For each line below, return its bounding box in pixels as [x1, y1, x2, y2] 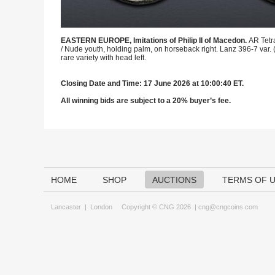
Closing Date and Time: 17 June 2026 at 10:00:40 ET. [61, 79, 244, 88]
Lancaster [51, 203, 81, 211]
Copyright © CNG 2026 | [112, 203, 198, 211]
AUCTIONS [152, 175, 196, 185]
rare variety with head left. [61, 53, 146, 62]
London [90, 203, 112, 211]
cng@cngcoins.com [198, 203, 258, 211]
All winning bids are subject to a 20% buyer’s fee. [61, 96, 231, 105]
